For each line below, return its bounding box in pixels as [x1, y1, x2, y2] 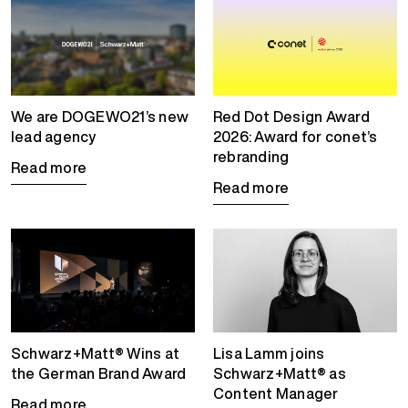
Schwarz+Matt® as [213, 362, 346, 384]
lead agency [11, 126, 97, 148]
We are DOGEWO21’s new [11, 106, 189, 128]
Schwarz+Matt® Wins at [11, 342, 180, 364]
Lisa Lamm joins [213, 342, 325, 364]
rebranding [213, 146, 290, 168]
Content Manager [213, 382, 339, 404]
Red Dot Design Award [213, 106, 370, 128]
